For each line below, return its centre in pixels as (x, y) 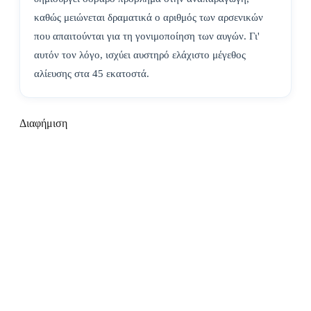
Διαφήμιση (43, 124)
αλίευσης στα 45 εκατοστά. (92, 74)
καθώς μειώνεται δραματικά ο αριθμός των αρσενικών (149, 18)
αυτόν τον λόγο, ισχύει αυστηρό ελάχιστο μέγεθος (140, 55)
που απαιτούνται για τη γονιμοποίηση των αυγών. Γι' (147, 36)
